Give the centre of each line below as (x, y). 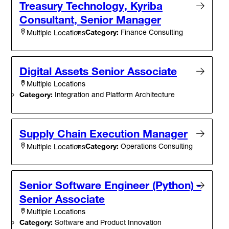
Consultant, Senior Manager (90, 20)
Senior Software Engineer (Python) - (110, 185)
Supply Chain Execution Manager (104, 134)
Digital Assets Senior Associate (98, 71)
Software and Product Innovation (107, 222)
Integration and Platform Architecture (114, 95)
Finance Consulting (151, 32)
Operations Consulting (156, 146)
